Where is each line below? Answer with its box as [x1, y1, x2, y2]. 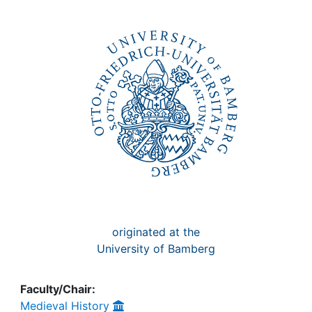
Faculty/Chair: [20, 282, 95, 296]
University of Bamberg [97, 242, 215, 256]
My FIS [40, 29, 88, 47]
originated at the [112, 225, 200, 239]
